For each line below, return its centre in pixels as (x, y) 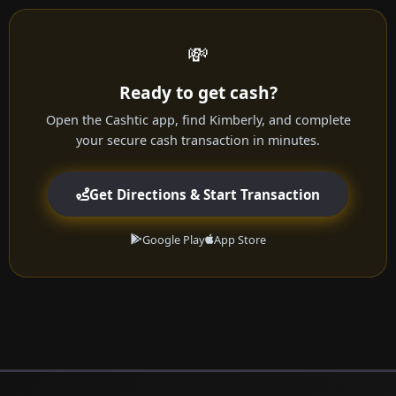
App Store (240, 240)
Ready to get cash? (198, 93)
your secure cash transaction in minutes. (198, 141)
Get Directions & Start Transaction (205, 194)
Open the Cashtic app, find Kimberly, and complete (198, 120)
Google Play (173, 240)
